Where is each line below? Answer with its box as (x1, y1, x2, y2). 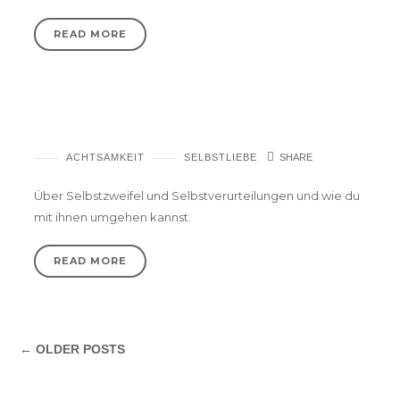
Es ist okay (34, 123, 110, 143)
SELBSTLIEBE (184, 152, 257, 163)
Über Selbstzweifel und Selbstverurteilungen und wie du (34, 187, 360, 203)
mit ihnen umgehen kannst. (34, 209, 191, 224)
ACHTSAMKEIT (66, 152, 145, 163)
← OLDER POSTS (20, 342, 126, 357)
